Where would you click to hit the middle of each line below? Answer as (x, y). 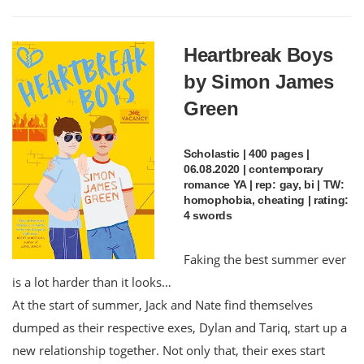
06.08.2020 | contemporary (253, 169)
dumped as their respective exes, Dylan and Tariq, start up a (180, 327)
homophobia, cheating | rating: (266, 199)
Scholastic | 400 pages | (247, 153)
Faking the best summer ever (265, 259)
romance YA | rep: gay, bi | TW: (264, 184)
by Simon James (259, 81)
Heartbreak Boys (258, 54)
